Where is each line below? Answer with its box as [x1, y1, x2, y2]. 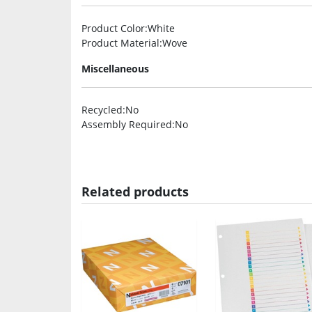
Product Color [81, 21, 145, 35]
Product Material [81, 36, 159, 49]
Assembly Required [81, 117, 172, 131]
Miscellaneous [81, 61, 149, 75]
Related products [81, 182, 189, 200]
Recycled [81, 102, 123, 116]
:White [145, 21, 175, 35]
